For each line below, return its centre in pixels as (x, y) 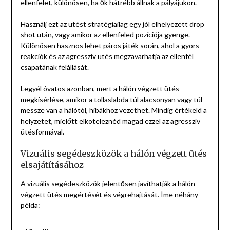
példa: (30, 205)
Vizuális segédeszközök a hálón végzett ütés (113, 154)
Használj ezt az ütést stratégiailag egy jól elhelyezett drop (112, 24)
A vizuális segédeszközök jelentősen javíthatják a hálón (108, 184)
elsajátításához (52, 165)
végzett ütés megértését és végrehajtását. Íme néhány (109, 195)
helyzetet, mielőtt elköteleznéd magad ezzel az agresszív (110, 121)
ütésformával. (42, 132)
